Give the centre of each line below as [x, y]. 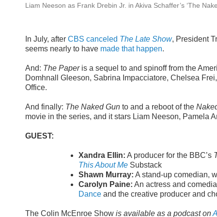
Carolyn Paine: [106, 184]
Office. [36, 87]
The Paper [61, 68]
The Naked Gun [93, 107]
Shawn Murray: [106, 175]
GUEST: [39, 136]
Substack [145, 165]
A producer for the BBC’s [170, 155]
